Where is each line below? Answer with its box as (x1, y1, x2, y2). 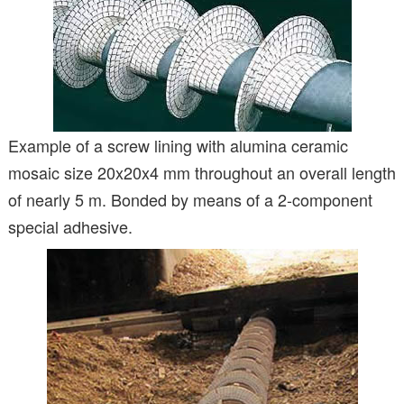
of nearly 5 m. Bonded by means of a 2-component (8, 187, 372, 211)
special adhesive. (8, 214, 133, 238)
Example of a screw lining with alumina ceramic (8, 133, 348, 157)
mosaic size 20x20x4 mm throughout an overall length (8, 160, 396, 184)
